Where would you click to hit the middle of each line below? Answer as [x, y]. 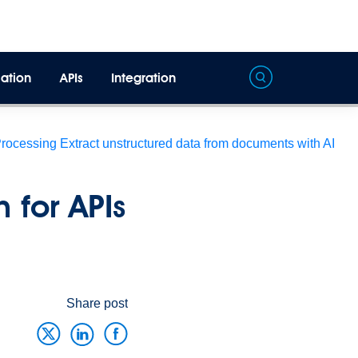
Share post [97, 303]
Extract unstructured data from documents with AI [197, 143]
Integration [144, 78]
